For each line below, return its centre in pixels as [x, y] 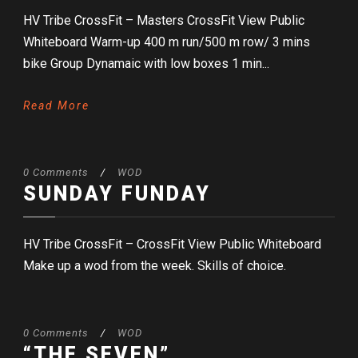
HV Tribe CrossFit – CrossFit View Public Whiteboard [172, 245]
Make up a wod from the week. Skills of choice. [155, 266]
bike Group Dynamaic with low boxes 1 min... [146, 64]
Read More [56, 106]
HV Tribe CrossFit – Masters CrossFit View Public [164, 21]
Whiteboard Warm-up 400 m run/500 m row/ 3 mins [167, 42]
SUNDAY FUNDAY [117, 194]
